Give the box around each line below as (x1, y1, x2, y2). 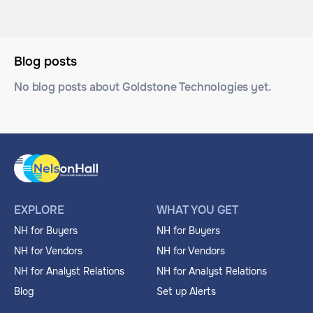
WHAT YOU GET (156, 203, 239, 217)
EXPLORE (14, 203, 64, 217)
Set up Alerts (156, 285, 216, 298)
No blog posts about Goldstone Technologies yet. (14, 80, 271, 94)
